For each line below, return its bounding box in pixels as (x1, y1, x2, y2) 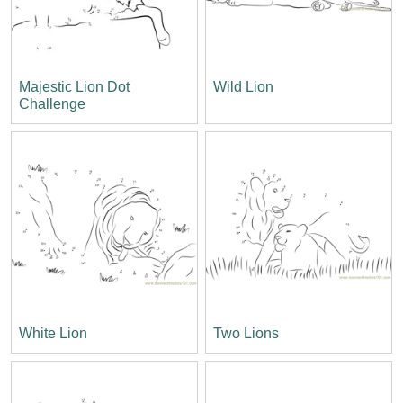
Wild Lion (213, 78, 273, 94)
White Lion (19, 325, 87, 341)
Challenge (19, 95, 85, 112)
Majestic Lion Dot (19, 78, 130, 94)
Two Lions (213, 325, 279, 341)
